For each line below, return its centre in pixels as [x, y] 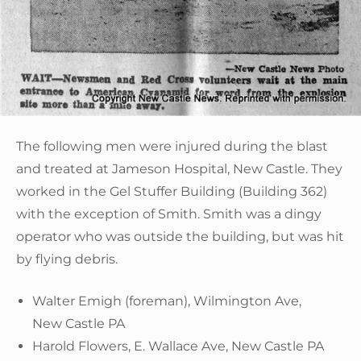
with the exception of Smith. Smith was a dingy [169, 214]
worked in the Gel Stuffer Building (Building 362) [172, 191]
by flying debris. [67, 259]
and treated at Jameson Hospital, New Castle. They [179, 168]
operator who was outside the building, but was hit [180, 236]
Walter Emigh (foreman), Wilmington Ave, [167, 301]
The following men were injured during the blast [172, 146]
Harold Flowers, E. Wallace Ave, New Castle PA [178, 346]
